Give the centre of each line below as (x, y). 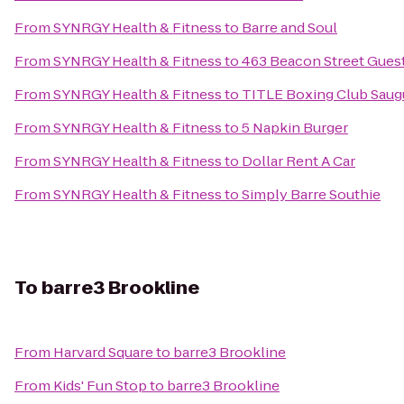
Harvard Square (103, 352)
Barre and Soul (289, 28)
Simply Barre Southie (311, 194)
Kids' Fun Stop (100, 386)
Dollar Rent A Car (298, 161)
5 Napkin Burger (295, 128)
